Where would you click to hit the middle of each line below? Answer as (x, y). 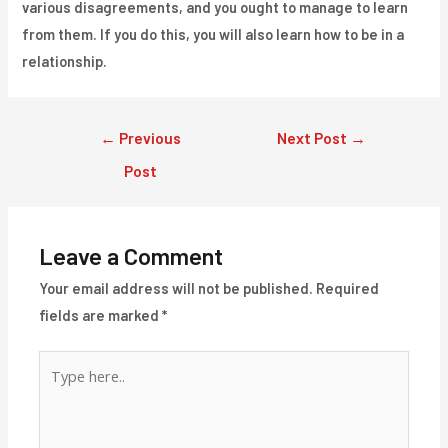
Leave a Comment (131, 256)
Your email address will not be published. (176, 288)
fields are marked (101, 315)
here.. (58, 389)
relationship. (65, 61)
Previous (148, 137)
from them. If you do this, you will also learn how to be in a (213, 34)
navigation (90, 157)
